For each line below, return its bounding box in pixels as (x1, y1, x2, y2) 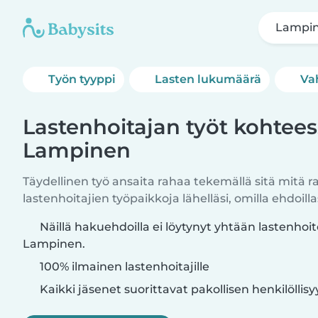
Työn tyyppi (48, 72, 116, 86)
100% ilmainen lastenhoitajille (37, 260, 209, 273)
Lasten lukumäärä (155, 72, 262, 86)
